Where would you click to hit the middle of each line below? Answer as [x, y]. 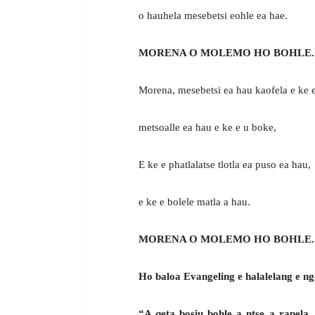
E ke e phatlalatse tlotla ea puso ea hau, [225, 165]
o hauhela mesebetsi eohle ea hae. [213, 16]
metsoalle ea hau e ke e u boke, [207, 128]
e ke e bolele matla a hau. [194, 202]
